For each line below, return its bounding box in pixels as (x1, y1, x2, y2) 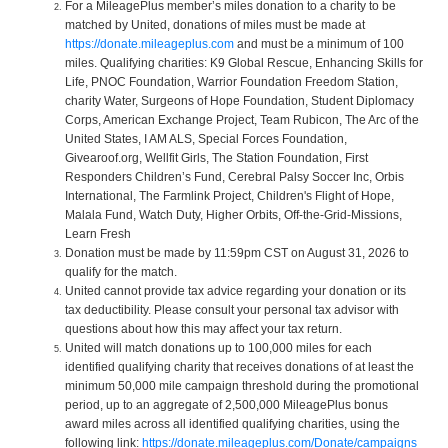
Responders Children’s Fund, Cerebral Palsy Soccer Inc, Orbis (65, 169, 404, 184)
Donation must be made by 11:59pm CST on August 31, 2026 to (65, 245, 409, 260)
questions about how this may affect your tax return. (65, 321, 342, 336)
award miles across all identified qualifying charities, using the (65, 416, 400, 431)
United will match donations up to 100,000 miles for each (65, 340, 372, 355)
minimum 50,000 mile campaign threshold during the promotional (65, 378, 419, 393)
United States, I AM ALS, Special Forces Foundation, (65, 131, 347, 146)
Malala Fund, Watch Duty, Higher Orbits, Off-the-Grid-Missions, (65, 207, 402, 222)
